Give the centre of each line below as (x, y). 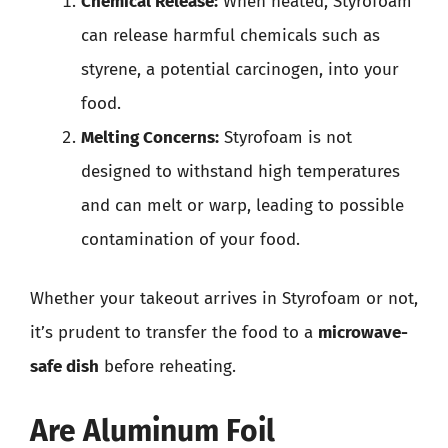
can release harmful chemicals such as (230, 35)
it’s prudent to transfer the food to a (174, 332)
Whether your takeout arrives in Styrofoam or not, (224, 298)
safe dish (64, 366)
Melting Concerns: (150, 137)
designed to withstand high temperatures (240, 171)
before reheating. (167, 366)
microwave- (363, 332)
